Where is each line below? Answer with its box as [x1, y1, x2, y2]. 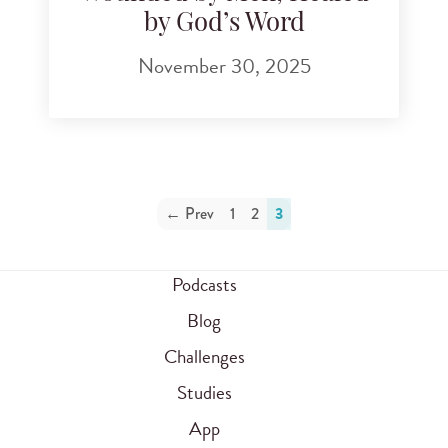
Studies [176, 378, 232, 408]
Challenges [163, 342, 245, 372]
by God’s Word [143, 11, 305, 37]
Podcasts [171, 270, 237, 300]
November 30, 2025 [137, 50, 311, 83]
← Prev [165, 202, 214, 226]
